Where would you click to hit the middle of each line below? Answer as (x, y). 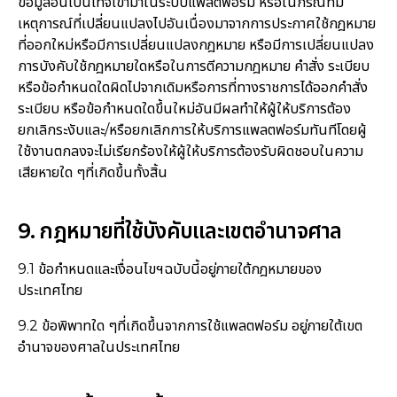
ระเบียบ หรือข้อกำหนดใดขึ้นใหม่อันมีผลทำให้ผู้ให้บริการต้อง (184, 109)
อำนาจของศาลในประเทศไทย (98, 346)
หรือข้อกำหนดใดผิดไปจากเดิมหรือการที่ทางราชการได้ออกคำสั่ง (192, 88)
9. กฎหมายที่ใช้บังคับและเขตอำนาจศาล (179, 230)
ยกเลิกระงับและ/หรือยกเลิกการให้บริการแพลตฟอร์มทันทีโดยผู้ (192, 130)
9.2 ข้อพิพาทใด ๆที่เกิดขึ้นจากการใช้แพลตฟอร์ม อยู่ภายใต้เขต (190, 325)
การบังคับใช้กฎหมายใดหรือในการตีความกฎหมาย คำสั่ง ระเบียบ (193, 66)
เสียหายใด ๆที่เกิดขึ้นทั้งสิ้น (92, 173)
